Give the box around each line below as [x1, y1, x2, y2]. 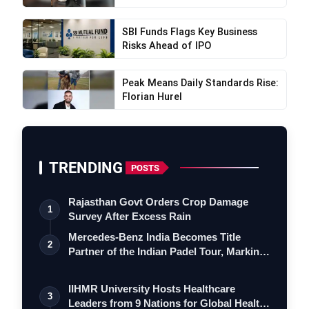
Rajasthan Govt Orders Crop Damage [68, 196, 248, 208]
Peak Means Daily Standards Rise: [121, 77, 279, 89]
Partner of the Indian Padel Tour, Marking [68, 246, 266, 257]
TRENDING [49, 159, 123, 177]
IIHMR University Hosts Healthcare [68, 283, 235, 295]
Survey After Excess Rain [68, 210, 191, 222]
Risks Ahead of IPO [121, 39, 211, 52]
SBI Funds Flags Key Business [121, 26, 257, 38]
